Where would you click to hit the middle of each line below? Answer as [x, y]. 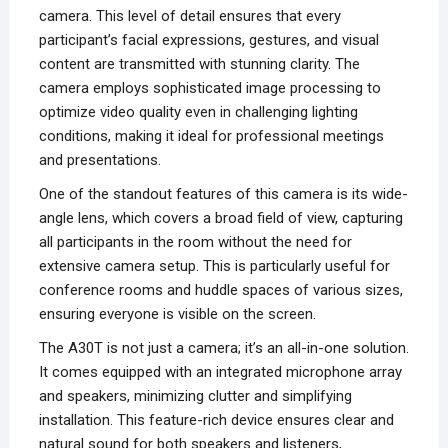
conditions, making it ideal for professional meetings [211, 136]
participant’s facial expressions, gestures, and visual [208, 40]
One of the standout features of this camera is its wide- [223, 194]
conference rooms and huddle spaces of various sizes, [220, 290]
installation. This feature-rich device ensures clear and [216, 420]
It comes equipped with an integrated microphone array [220, 372]
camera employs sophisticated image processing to [209, 88]
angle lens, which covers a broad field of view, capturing [220, 218]
